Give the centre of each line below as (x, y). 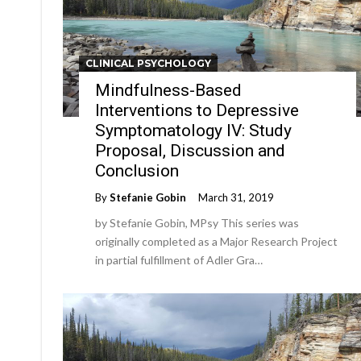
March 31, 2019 (236, 197)
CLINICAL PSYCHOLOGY (148, 63)
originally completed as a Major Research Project (216, 241)
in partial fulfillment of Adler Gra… (179, 260)
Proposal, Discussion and (190, 151)
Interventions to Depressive (197, 110)
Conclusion (137, 171)
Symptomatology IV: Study (193, 131)
